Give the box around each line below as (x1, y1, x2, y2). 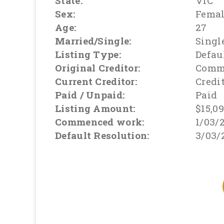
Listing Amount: (55, 102, 135, 115)
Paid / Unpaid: (55, 88, 125, 101)
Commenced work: (55, 115, 144, 128)
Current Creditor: (55, 75, 137, 88)
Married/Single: (55, 34, 131, 47)
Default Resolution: (55, 129, 149, 142)
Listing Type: (55, 48, 121, 61)
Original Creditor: (55, 61, 140, 74)
